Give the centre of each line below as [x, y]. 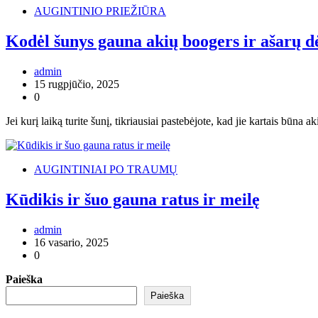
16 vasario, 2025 [71, 242]
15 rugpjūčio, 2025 [77, 84]
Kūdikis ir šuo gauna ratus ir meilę [133, 199]
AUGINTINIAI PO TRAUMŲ [106, 169]
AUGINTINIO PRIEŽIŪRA [100, 11]
